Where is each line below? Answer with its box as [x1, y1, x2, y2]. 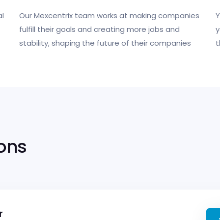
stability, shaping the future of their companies [19, 38, 191, 48]
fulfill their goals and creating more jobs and [19, 24, 180, 34]
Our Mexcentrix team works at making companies [19, 10, 199, 21]
